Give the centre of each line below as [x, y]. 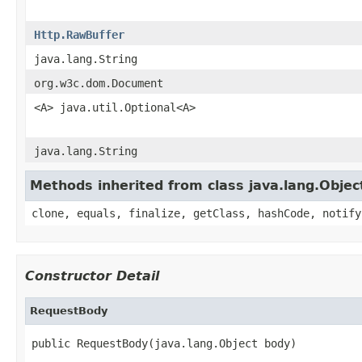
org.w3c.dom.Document [99, 83]
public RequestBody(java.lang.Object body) [164, 343]
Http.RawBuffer [79, 34]
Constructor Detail [92, 276]
